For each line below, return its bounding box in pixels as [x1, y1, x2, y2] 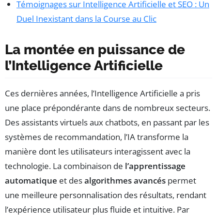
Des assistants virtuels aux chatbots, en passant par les [5, 116, 209, 128]
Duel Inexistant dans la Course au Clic [16, 13, 156, 24]
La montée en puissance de [5, 41, 185, 58]
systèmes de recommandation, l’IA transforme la [5, 131, 188, 142]
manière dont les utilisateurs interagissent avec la [5, 145, 190, 157]
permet [166, 174, 196, 186]
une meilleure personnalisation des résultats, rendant [5, 189, 206, 201]
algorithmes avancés [84, 174, 166, 186]
